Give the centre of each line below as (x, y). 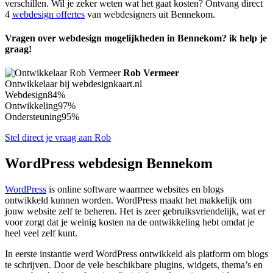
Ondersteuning (33, 117)
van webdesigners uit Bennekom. (150, 14)
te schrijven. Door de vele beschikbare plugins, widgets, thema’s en (134, 265)
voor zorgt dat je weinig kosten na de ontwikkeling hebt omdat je (129, 222)
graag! (18, 49)
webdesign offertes (48, 14)
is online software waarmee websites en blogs (135, 190)
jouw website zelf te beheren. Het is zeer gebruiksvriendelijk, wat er (135, 211)
